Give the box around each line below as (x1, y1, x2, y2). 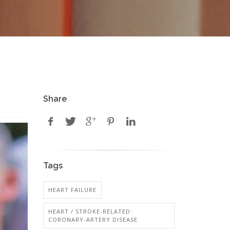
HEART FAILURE (48, 186, 97, 194)
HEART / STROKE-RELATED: (48, 207, 132, 215)
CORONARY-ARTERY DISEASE (48, 216, 138, 223)
